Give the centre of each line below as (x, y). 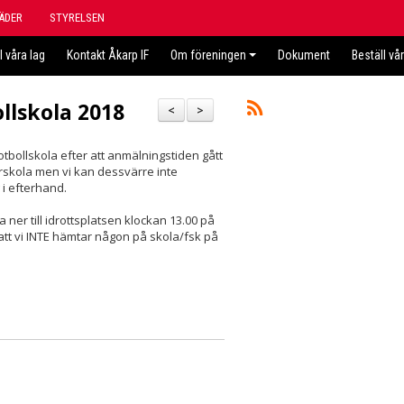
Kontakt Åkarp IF (108, 55)
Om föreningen (208, 55)
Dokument (304, 55)
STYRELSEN (77, 18)
